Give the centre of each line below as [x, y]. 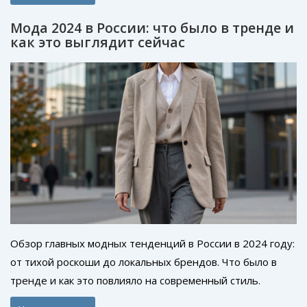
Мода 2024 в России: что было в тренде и [152, 27]
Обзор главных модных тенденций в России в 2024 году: [152, 243]
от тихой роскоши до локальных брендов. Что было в [144, 261]
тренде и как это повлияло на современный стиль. [135, 280]
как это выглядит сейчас [98, 42]
